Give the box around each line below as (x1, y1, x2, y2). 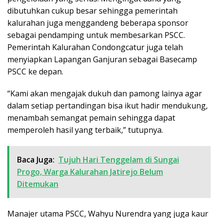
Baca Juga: (17, 154, 54, 165)
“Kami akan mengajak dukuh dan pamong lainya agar (7, 88, 202, 99)
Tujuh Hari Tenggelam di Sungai (58, 154, 179, 165)
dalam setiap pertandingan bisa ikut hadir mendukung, (7, 100, 208, 111)
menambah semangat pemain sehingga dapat (7, 112, 175, 123)
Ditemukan (17, 178, 58, 189)
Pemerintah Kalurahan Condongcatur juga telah (7, 41, 183, 53)
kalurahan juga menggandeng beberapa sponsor (7, 17, 188, 28)
